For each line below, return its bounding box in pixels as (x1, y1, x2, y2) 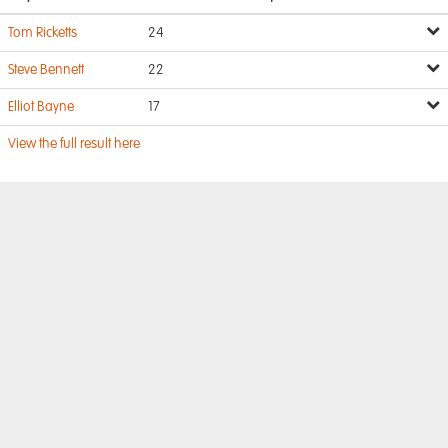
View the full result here (8, 137, 140, 151)
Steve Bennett (8, 63, 84, 77)
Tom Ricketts (8, 26, 77, 40)
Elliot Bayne (8, 100, 74, 114)
